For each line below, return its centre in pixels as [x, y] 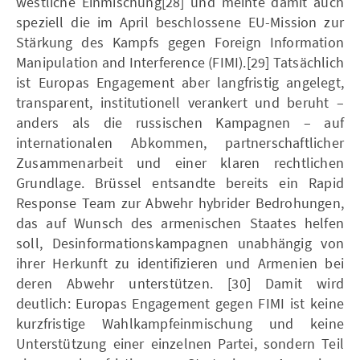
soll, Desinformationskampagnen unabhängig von [180, 243]
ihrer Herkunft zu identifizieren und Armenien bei [180, 263]
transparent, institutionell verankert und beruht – [180, 102]
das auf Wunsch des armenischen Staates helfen [180, 223]
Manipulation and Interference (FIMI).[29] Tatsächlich [180, 62]
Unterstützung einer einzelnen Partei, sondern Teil [180, 343]
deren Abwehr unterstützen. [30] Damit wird [180, 283]
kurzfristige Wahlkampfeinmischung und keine [180, 323]
